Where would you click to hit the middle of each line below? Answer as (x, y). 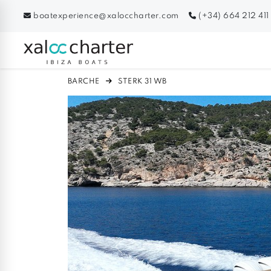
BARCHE (83, 81)
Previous (135, 251)
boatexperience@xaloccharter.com (106, 16)
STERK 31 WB (141, 81)
